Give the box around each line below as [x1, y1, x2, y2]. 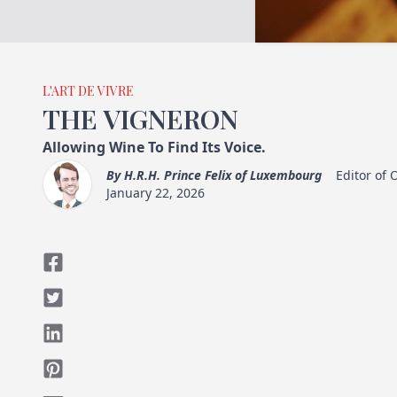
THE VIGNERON [43, 101, 238, 136]
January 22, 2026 [106, 184, 205, 201]
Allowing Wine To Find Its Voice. [43, 137, 266, 157]
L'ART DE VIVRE [43, 82, 134, 99]
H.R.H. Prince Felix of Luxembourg [124, 167, 322, 183]
